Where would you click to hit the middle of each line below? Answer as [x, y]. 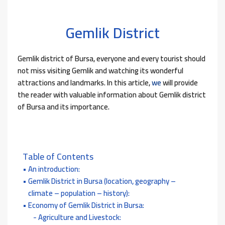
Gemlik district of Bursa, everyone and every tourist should [111, 59]
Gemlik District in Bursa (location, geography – [102, 181]
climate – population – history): [79, 193]
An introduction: [54, 169]
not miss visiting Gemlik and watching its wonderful [100, 71]
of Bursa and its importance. [64, 107]
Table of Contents [58, 157]
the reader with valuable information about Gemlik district [112, 95]
